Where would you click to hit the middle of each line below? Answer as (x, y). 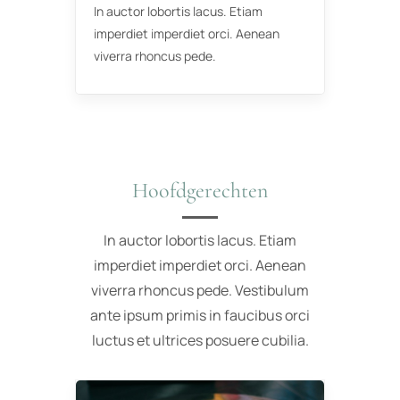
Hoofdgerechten (200, 190)
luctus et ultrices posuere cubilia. (200, 340)
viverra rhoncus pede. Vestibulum (200, 290)
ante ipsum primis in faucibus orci (200, 315)
